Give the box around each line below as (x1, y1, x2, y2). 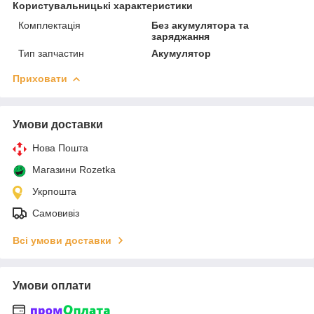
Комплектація (18, 19, 81, 31)
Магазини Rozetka (32, 163, 116, 175)
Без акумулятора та (151, 19, 250, 31)
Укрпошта (32, 185, 76, 197)
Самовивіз (32, 207, 79, 219)
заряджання (151, 30, 210, 42)
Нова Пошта (32, 142, 88, 153)
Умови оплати (13, 279, 91, 292)
